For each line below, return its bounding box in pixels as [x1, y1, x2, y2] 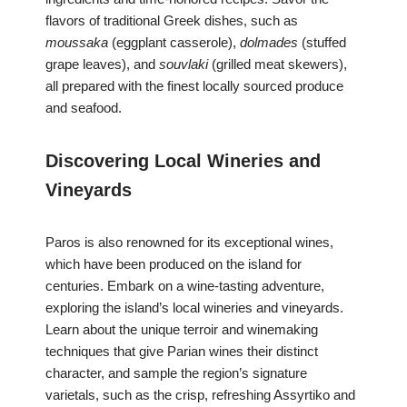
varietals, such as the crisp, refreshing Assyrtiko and [45, 387, 355, 403]
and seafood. [45, 100, 122, 116]
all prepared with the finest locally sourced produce [45, 78, 343, 94]
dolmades [240, 35, 298, 51]
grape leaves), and [45, 56, 159, 73]
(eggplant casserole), [108, 35, 240, 51]
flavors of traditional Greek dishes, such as [45, 13, 298, 29]
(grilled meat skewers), [208, 56, 347, 73]
